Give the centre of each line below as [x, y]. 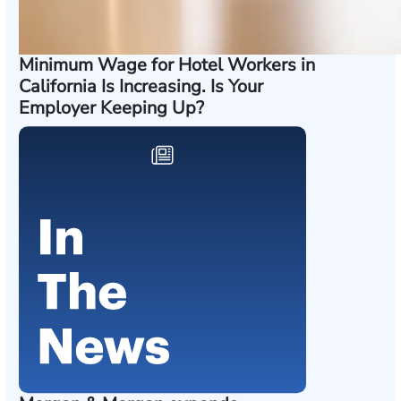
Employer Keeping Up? [111, 108]
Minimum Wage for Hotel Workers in [167, 65]
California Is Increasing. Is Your [141, 87]
